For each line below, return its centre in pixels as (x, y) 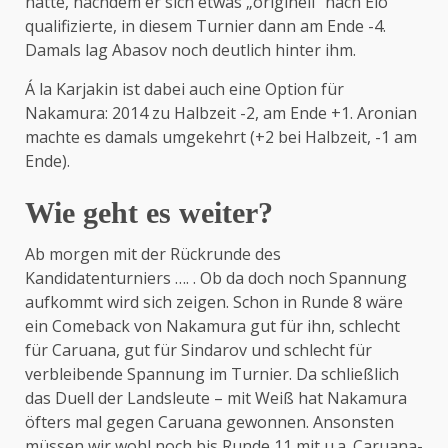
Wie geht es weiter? (149, 212)
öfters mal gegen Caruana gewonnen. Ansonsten (209, 422)
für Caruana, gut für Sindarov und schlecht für (198, 350)
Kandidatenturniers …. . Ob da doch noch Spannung (216, 278)
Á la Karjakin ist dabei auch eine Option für (184, 89)
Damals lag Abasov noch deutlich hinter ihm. (190, 50)
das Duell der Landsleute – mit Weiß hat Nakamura (216, 398)
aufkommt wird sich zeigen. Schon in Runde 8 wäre (214, 302)
